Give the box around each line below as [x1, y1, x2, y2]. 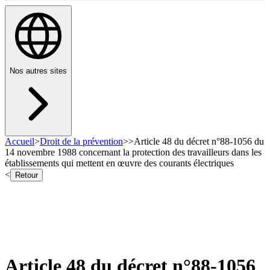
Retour [15, 171, 38, 180]
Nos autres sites [10, 66, 67, 76]
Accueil [5, 136, 34, 147]
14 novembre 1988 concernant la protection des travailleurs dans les [5, 147, 262, 158]
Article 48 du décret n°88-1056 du [134, 136, 264, 147]
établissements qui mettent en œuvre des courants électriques [5, 158, 234, 169]
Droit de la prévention [40, 136, 123, 147]
